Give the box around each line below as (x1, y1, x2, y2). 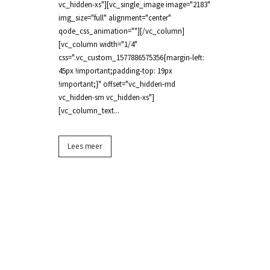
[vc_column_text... (58, 105, 119, 116)
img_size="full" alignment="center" (58, 13, 171, 23)
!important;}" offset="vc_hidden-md (58, 79, 175, 89)
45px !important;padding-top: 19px (58, 66, 172, 76)
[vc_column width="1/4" (58, 39, 137, 49)
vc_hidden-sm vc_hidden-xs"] (58, 92, 154, 102)
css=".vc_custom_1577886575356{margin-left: (58, 52, 204, 63)
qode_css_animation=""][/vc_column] (58, 26, 184, 36)
